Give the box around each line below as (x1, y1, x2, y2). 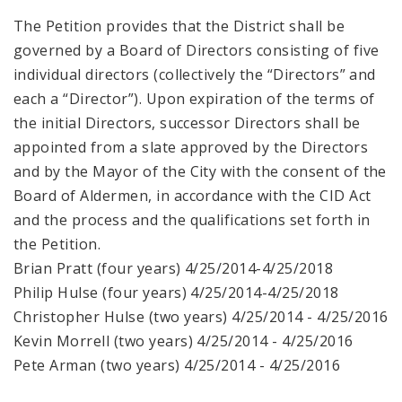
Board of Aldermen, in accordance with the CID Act (13, 185, 371, 205)
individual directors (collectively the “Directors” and (13, 64, 376, 84)
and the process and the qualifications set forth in (13, 209, 371, 230)
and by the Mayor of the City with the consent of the (13, 161, 387, 181)
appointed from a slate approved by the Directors (13, 136, 369, 157)
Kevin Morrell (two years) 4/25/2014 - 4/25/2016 (13, 330, 354, 351)
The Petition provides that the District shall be (13, 15, 345, 36)
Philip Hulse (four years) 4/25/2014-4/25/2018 (13, 282, 339, 302)
